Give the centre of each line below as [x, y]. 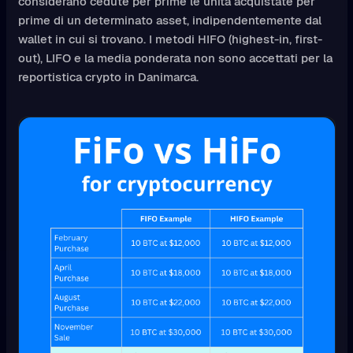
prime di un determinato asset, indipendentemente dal [169, 20]
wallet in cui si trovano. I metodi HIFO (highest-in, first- [170, 39]
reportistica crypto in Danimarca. [108, 77]
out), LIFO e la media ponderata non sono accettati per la [175, 58]
